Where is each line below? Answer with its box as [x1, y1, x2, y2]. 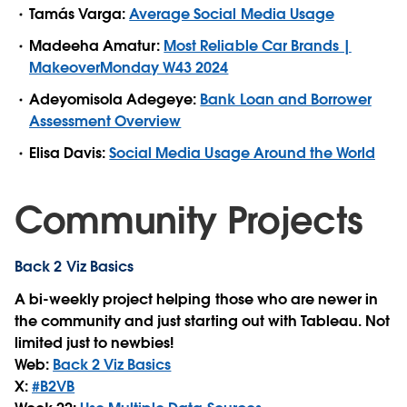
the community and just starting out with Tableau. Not [15, 312, 391, 332]
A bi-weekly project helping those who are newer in [15, 290, 378, 310]
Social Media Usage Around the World [109, 144, 375, 164]
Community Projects [15, 197, 363, 245]
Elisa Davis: [29, 144, 110, 164]
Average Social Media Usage [129, 4, 334, 24]
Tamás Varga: [29, 4, 130, 24]
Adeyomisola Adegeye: [29, 90, 201, 110]
